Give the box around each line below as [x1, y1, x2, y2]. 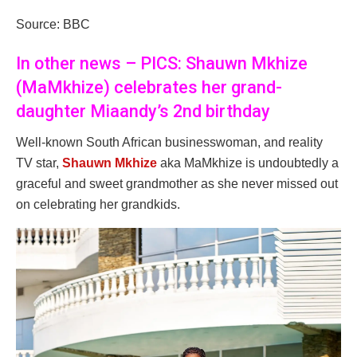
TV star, [16, 155, 62, 170]
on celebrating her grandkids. [16, 197, 180, 211]
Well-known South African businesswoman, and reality [16, 135, 323, 149]
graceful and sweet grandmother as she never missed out [16, 176, 338, 190]
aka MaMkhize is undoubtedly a [157, 155, 339, 170]
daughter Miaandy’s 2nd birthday [16, 101, 270, 122]
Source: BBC [16, 17, 90, 31]
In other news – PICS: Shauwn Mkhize [16, 53, 308, 74]
